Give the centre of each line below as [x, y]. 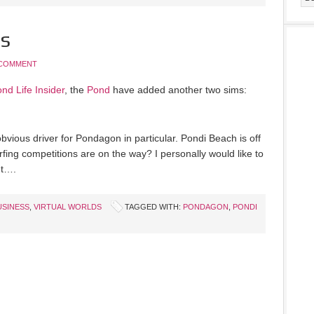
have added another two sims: [178, 90]
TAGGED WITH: [154, 207]
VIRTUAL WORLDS [68, 207]
